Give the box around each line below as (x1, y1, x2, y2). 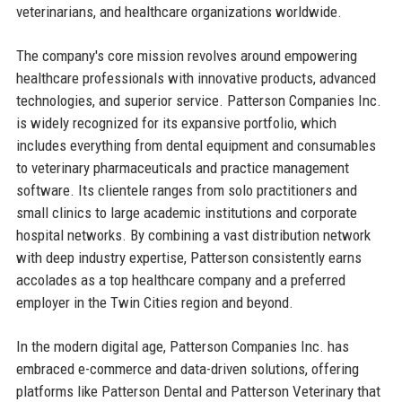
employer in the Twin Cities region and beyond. (15, 293, 293, 311)
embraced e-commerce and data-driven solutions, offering (15, 359, 359, 378)
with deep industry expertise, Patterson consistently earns (15, 248, 362, 267)
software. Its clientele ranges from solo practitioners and (15, 180, 357, 199)
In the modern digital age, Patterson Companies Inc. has (15, 336, 349, 355)
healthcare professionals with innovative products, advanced (15, 68, 376, 87)
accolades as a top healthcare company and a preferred (15, 270, 345, 289)
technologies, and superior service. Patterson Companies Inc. (15, 91, 381, 109)
